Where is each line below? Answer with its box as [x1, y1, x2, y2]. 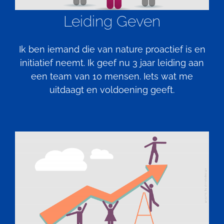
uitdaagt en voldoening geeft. [49, 84, 174, 95]
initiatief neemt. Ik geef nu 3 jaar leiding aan [20, 57, 204, 68]
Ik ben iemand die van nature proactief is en [18, 43, 205, 54]
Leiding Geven [63, 12, 160, 30]
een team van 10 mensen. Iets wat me [31, 70, 193, 81]
